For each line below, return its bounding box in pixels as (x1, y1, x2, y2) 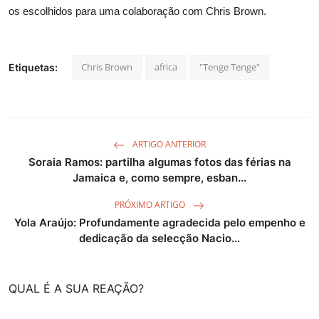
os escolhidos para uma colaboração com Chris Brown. (9, 4, 266, 17)
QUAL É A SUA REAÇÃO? (9, 281, 144, 296)
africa (155, 60, 177, 73)
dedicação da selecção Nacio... (79, 231, 240, 245)
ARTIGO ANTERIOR (130, 138, 206, 151)
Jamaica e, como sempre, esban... (73, 170, 246, 184)
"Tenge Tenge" (199, 60, 260, 73)
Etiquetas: (9, 61, 58, 73)
